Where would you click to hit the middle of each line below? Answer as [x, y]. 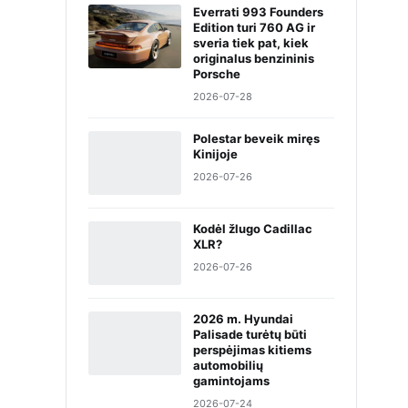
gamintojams [231, 381]
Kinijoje [215, 154]
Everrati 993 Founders [258, 12]
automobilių [228, 365]
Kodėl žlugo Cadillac [253, 229]
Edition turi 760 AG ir [254, 27]
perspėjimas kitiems [252, 350]
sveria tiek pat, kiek [251, 43]
